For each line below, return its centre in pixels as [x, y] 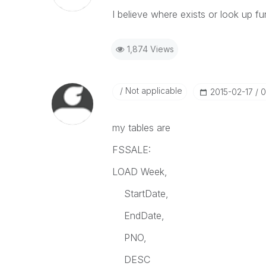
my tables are [141, 128]
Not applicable [152, 91]
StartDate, [140, 194]
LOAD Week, [140, 172]
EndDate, [138, 216]
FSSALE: [131, 150]
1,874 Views [150, 49]
